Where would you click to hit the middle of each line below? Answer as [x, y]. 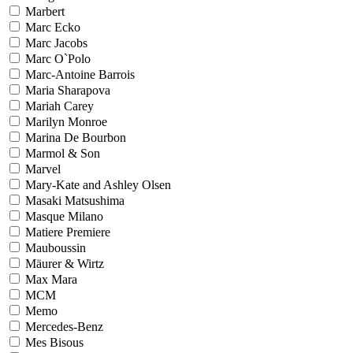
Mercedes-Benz [64, 327]
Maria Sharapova [68, 90]
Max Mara [51, 279]
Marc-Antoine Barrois [80, 74]
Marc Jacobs [56, 43]
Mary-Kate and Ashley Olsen [98, 185]
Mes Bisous [54, 342]
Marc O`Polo [58, 59]
